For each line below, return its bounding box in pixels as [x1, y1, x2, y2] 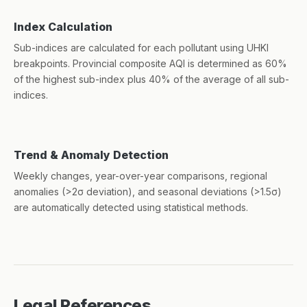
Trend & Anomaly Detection [14, 148, 169, 162]
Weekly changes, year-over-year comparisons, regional [14, 170, 267, 182]
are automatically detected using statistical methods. [14, 201, 248, 213]
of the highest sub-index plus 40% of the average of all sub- [14, 73, 289, 85]
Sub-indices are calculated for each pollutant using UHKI [14, 42, 269, 53]
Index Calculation [14, 20, 112, 34]
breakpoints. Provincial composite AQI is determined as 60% [14, 58, 287, 69]
